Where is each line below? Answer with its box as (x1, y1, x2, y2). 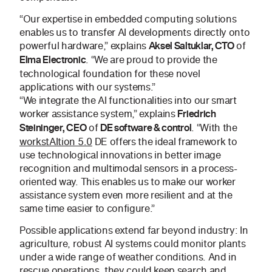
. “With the (191, 120, 237, 135)
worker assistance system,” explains (19, 106, 178, 121)
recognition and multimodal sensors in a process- (19, 161, 237, 176)
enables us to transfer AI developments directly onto (19, 25, 250, 40)
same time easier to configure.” (19, 201, 155, 216)
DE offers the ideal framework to (92, 134, 237, 149)
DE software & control (100, 121, 192, 135)
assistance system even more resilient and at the (19, 188, 233, 203)
